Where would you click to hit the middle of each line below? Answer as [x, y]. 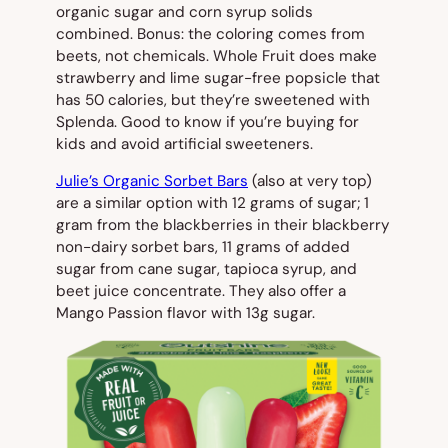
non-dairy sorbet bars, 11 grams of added [203, 247]
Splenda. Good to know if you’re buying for [207, 121]
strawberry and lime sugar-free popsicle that [218, 77]
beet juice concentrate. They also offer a [201, 291]
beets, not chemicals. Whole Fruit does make [216, 55]
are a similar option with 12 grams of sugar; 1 [212, 203]
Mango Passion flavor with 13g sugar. [185, 313]
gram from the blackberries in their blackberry [222, 225]
